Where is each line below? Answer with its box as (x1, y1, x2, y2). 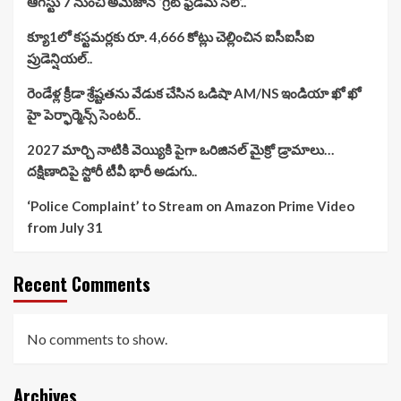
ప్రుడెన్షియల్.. (27, 50, 92, 67)
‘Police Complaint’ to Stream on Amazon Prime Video (27, 198, 354, 215)
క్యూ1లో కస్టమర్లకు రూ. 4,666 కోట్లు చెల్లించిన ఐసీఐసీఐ (27, 29, 314, 46)
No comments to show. (27, 330, 167, 348)
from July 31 (27, 219, 103, 236)
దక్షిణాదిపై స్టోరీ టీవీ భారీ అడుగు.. (27, 163, 197, 180)
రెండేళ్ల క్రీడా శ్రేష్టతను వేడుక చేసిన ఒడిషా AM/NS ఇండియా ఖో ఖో (27, 85, 361, 102)
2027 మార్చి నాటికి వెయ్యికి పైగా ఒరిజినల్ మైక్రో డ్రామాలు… (27, 141, 334, 158)
